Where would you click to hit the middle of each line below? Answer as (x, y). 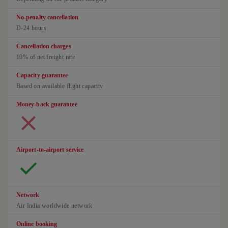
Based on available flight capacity (60, 86)
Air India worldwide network (54, 205)
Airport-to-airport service (50, 149)
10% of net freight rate (46, 57)
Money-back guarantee (47, 104)
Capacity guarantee (42, 75)
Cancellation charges (44, 46)
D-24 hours (31, 28)
